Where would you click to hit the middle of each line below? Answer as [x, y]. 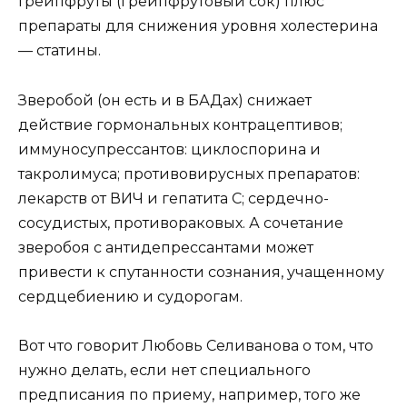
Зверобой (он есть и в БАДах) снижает [165, 100]
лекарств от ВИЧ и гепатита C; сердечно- [174, 198]
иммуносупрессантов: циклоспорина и [169, 149]
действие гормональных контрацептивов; [180, 124]
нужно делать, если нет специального [164, 370]
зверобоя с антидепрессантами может [166, 247]
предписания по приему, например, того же [189, 394]
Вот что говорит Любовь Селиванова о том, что [196, 345]
